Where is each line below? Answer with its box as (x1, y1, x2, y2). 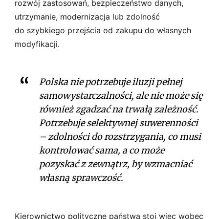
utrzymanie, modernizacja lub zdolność (15, 11, 160, 22)
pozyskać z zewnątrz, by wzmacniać (39, 158, 192, 170)
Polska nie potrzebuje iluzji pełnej (39, 76, 182, 88)
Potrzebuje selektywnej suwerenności (39, 117, 198, 129)
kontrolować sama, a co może (39, 144, 164, 156)
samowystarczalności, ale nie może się (39, 89, 202, 101)
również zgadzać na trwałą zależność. (39, 103, 198, 115)
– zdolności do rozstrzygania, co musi (39, 131, 201, 142)
